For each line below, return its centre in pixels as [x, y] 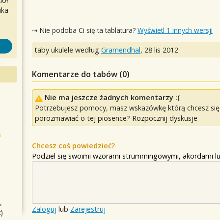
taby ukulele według [68, 50]
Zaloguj [44, 209]
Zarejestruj [88, 209]
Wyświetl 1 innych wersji [175, 30]
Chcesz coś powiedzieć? [73, 146]
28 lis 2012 [161, 50]
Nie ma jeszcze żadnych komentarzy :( [112, 98]
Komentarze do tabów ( [77, 74]
